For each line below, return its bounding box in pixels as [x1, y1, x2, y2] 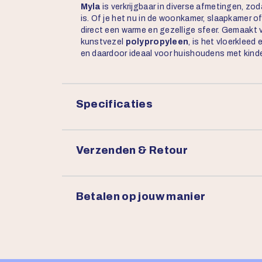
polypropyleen [125, 37, 189, 46]
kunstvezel [80, 37, 126, 46]
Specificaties [75, 98, 153, 110]
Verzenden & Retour [75, 144, 188, 156]
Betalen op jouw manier [75, 191, 206, 202]
